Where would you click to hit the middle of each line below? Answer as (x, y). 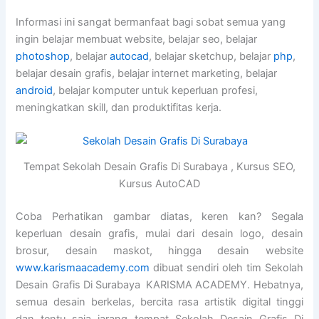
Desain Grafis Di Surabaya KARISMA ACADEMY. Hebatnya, (159, 285)
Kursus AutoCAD (159, 184)
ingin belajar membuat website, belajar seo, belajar (137, 40)
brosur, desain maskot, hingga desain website (159, 251)
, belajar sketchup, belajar (211, 57)
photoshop (43, 57)
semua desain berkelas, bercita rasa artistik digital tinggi (159, 302)
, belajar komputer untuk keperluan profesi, (156, 91)
